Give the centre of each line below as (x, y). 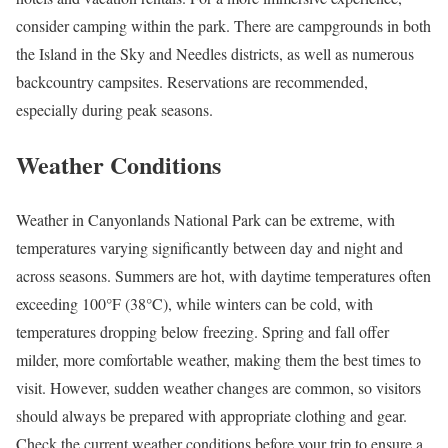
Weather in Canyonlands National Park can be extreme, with (205, 219)
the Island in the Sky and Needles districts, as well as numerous (215, 54)
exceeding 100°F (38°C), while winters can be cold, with (194, 303)
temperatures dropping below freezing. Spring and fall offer (202, 331)
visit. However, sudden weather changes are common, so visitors (218, 387)
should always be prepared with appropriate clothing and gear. (211, 415)
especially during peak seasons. (114, 110)
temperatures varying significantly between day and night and (209, 247)
